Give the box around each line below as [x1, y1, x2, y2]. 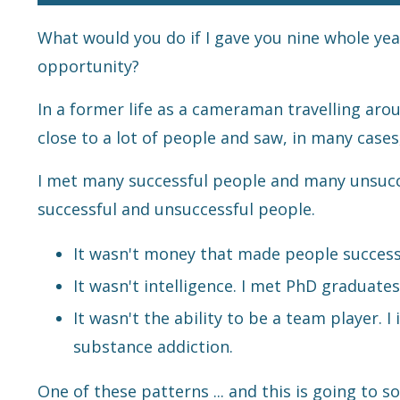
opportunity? [37, 55, 139, 78]
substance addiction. [73, 335, 233, 357]
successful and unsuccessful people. [37, 198, 315, 221]
